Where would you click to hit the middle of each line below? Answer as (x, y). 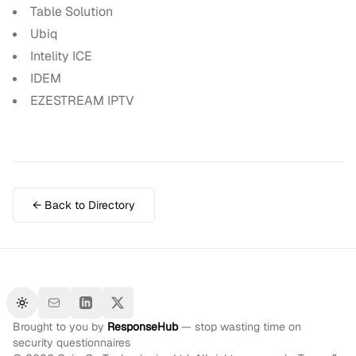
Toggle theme (56, 310)
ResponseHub (143, 327)
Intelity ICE (61, 56)
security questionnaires (72, 342)
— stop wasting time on (240, 327)
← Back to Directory (84, 205)
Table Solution (72, 12)
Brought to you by (60, 327)
